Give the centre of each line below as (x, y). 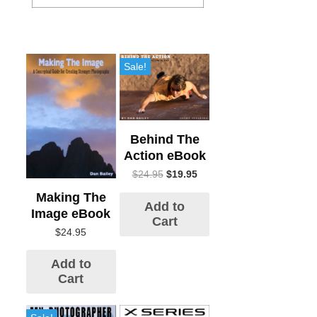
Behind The (165, 139)
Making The (71, 197)
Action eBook (165, 155)
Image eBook (71, 213)
